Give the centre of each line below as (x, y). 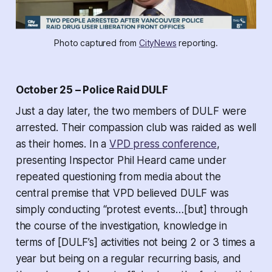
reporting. (197, 43)
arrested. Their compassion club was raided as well (136, 128)
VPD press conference (163, 144)
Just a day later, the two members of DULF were (131, 111)
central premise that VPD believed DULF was (122, 193)
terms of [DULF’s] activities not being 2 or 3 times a (135, 243)
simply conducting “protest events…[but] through (131, 210)
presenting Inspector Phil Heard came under (121, 161)
